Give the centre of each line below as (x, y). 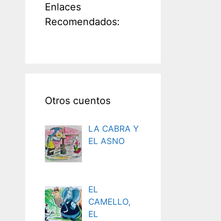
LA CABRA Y (113, 129)
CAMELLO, (109, 202)
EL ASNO (106, 141)
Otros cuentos (78, 100)
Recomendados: (82, 21)
